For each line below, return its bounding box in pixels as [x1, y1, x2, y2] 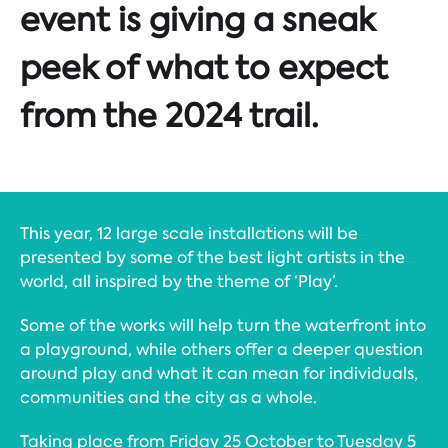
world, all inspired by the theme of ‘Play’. [20, 270, 338, 292]
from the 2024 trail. [20, 94, 318, 138]
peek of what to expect [20, 46, 388, 90]
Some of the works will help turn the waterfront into [20, 314, 426, 336]
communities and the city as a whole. [20, 386, 317, 408]
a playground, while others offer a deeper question [20, 338, 423, 360]
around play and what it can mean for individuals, [20, 362, 418, 384]
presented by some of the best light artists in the [20, 246, 405, 268]
